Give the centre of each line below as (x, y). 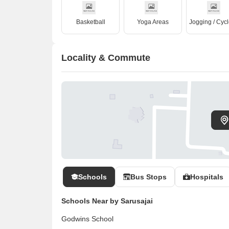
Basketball (90, 22)
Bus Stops (148, 177)
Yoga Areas (153, 22)
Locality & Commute (106, 58)
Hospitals (207, 177)
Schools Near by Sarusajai (107, 201)
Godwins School (87, 219)
